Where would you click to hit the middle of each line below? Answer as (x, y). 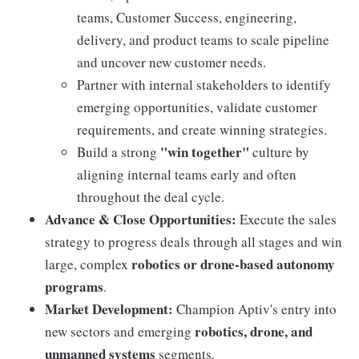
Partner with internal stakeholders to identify (204, 85)
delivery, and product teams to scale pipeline (203, 40)
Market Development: (109, 309)
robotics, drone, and (254, 332)
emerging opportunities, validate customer (197, 107)
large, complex (88, 264)
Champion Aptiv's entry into (255, 309)
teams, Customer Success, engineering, (187, 18)
